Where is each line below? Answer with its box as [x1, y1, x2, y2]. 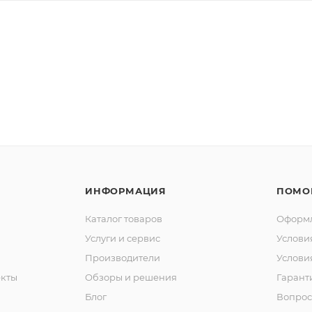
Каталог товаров [85, 213, 162, 225]
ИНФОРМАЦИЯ [85, 185, 166, 197]
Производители [85, 252, 160, 264]
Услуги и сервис [85, 233, 160, 244]
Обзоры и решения [85, 272, 177, 283]
